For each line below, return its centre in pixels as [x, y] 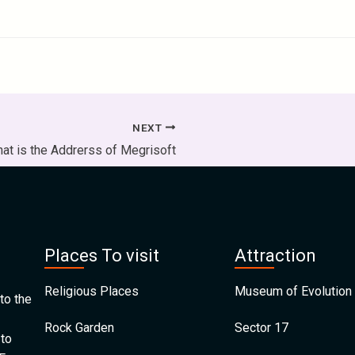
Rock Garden [79, 328]
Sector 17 [261, 328]
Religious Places [92, 291]
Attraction [275, 256]
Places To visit [102, 256]
